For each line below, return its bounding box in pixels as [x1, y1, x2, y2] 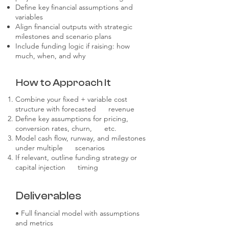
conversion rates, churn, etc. [15, 124, 117, 133]
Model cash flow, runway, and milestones [15, 133, 146, 143]
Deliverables [16, 190, 81, 202]
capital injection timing [15, 163, 98, 172]
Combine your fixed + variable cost [15, 95, 127, 104]
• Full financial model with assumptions [15, 209, 140, 218]
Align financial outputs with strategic [15, 22, 132, 31]
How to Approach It [16, 77, 111, 88]
